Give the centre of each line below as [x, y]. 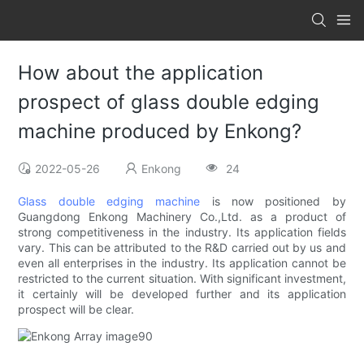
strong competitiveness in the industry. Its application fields [182, 232]
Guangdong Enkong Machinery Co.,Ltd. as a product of [182, 217]
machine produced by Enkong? [160, 132]
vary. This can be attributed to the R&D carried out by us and [182, 248]
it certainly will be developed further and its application [182, 294]
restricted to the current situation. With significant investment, [182, 279]
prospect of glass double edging [169, 102]
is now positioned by [273, 201]
